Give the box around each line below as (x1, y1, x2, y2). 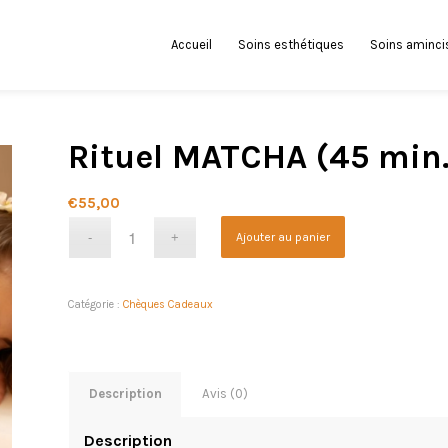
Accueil (171, 37, 213, 52)
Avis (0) (202, 386, 249, 401)
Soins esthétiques (238, 37, 345, 52)
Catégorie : (68, 298, 124, 311)
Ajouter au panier (236, 230, 331, 244)
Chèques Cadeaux (123, 298, 214, 311)
